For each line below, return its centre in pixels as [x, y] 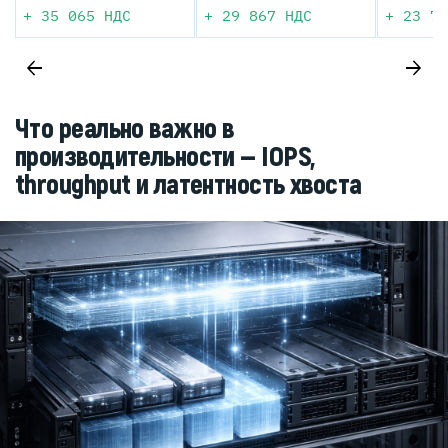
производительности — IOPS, [165, 158]
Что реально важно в [124, 130]
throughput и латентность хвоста [188, 186]
